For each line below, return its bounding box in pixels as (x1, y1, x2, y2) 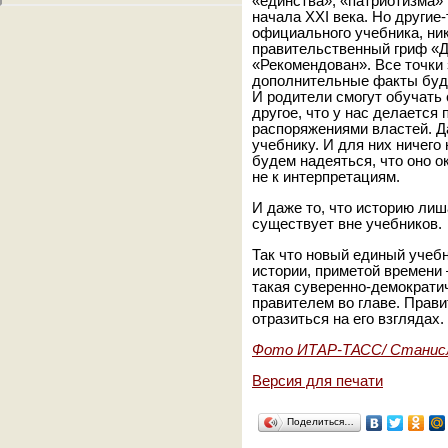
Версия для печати (252, 373, 383, 389)
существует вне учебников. (252, 216, 442, 232)
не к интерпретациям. (252, 169, 408, 185)
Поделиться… (287, 416, 354, 427)
